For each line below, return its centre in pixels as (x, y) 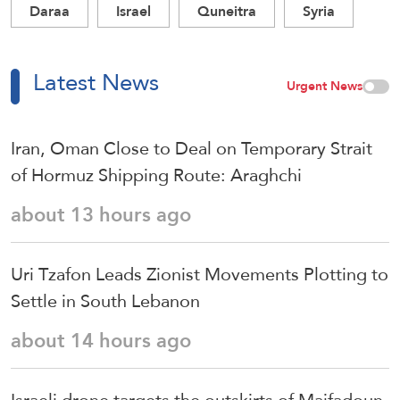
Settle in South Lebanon (105, 301)
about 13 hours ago (101, 215)
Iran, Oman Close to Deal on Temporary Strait (192, 149)
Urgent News (325, 86)
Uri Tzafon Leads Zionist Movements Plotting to (200, 275)
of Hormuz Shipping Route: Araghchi (156, 175)
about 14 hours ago (101, 341)
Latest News (96, 83)
